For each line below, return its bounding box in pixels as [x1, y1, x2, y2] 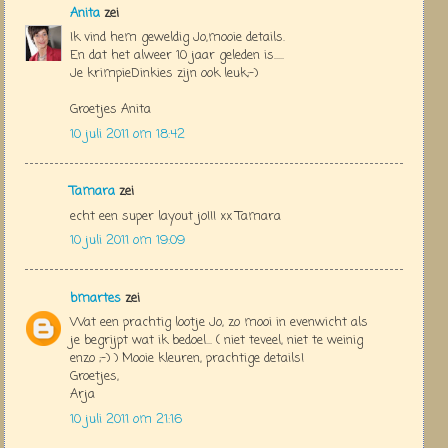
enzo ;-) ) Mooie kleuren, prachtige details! [70, 349, 304, 369]
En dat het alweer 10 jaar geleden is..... [70, 46, 284, 66]
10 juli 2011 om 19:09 [70, 231, 185, 251]
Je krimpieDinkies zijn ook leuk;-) [70, 64, 258, 84]
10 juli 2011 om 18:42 [70, 124, 185, 144]
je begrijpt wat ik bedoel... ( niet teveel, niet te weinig [70, 331, 363, 351]
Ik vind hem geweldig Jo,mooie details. [70, 28, 285, 48]
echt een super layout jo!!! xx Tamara [70, 206, 281, 226]
